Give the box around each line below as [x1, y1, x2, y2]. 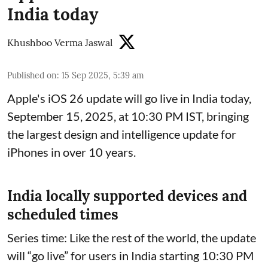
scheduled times [7, 205, 118, 224]
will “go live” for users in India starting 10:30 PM [7, 248, 254, 263]
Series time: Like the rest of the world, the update [7, 230, 256, 245]
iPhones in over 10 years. [7, 145, 136, 160]
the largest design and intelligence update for [7, 127, 236, 142]
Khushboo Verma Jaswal [7, 36, 112, 49]
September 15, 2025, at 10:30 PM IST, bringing [7, 109, 249, 124]
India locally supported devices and [7, 187, 247, 206]
